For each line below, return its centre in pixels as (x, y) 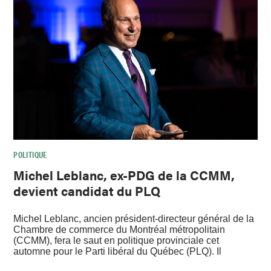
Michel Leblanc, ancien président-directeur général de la (134, 219)
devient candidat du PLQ (87, 190)
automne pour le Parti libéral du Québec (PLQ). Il (118, 252)
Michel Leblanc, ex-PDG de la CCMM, (124, 175)
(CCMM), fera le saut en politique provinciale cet (116, 241)
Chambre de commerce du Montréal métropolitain (119, 230)
